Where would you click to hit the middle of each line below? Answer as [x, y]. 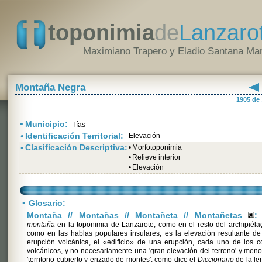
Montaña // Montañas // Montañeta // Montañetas [137, 215]
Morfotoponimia [157, 147]
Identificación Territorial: [74, 136]
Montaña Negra [50, 87]
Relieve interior [156, 157]
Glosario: [47, 203]
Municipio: [48, 124]
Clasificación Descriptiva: [76, 147]
